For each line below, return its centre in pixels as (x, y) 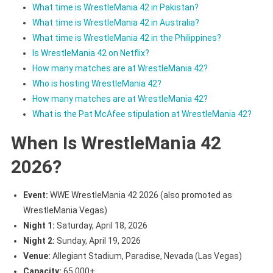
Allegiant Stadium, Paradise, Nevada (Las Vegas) (146, 256)
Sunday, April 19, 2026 (97, 240)
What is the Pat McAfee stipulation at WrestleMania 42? (142, 114)
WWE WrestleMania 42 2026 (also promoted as (140, 195)
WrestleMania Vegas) (65, 210)
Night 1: (39, 225)
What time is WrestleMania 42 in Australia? (115, 22)
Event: (35, 195)
